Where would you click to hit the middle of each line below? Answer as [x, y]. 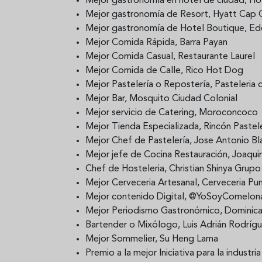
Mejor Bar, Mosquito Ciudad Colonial [161, 99]
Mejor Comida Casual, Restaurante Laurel [170, 56]
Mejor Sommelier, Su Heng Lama [152, 239]
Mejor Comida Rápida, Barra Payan [156, 42]
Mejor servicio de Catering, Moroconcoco [172, 113]
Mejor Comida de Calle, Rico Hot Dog [164, 70]
